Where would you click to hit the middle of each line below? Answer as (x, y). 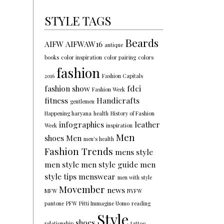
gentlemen (82, 101)
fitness (56, 100)
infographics (82, 124)
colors (146, 57)
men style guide (110, 164)
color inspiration (82, 57)
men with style (135, 177)
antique (114, 45)
